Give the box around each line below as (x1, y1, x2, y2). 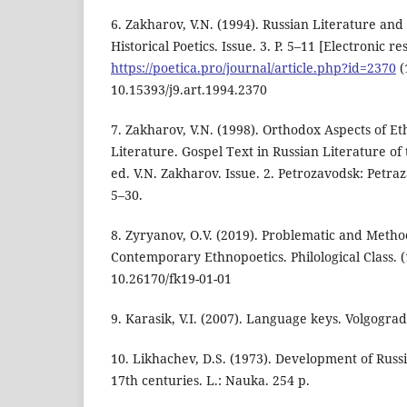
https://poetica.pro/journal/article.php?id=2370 (111, 58, 396, 76)
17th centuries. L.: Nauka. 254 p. (111, 371, 310, 389)
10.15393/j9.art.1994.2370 (111, 80, 267, 98)
